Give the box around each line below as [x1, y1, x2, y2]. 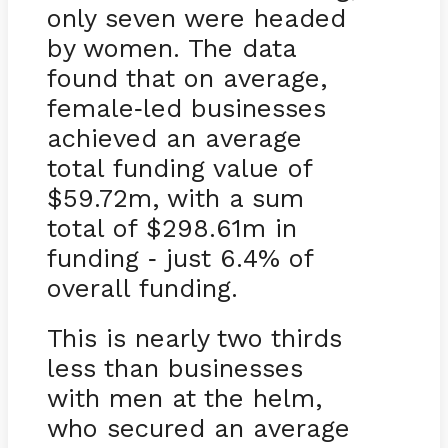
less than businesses [46, 353, 303, 384]
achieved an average [46, 123, 302, 154]
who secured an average [46, 413, 350, 444]
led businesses [142, 93, 326, 124]
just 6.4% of [156, 243, 313, 274]
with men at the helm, [46, 383, 322, 414]
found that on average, [46, 63, 327, 94]
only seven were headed [46, 3, 346, 34]
